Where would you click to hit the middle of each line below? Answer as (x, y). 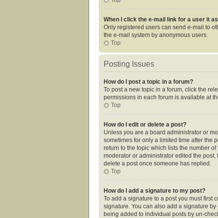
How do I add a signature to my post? (154, 191)
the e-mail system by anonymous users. (156, 35)
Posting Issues (129, 64)
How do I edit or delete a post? (145, 124)
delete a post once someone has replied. (157, 163)
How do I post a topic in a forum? (148, 82)
